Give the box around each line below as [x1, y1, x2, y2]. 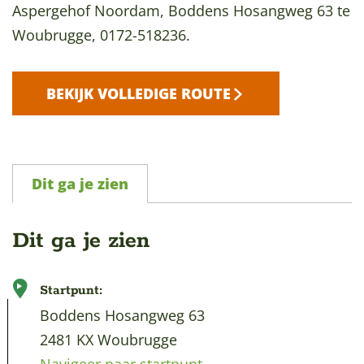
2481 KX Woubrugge [40, 330, 177, 349]
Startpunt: [40, 282, 103, 299]
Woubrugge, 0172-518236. [12, 25, 190, 45]
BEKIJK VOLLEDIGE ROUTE [46, 84, 231, 103]
